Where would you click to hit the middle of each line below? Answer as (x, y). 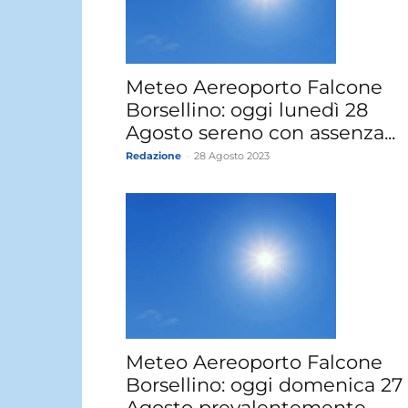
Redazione (153, 156)
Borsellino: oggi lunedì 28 (247, 110)
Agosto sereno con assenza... (260, 133)
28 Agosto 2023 (232, 156)
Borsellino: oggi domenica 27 (264, 385)
